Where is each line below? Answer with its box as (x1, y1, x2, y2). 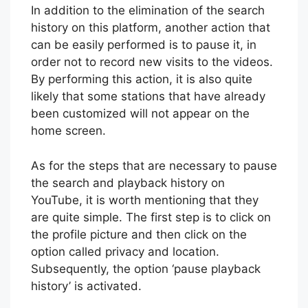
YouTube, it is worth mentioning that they (31, 192, 258, 207)
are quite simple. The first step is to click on (31, 210, 271, 224)
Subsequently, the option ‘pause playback (31, 261, 261, 276)
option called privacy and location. (31, 244, 219, 258)
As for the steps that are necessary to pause (31, 158, 277, 173)
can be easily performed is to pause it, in (31, 38, 256, 52)
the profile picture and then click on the (31, 227, 247, 241)
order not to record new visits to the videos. (31, 55, 273, 69)
